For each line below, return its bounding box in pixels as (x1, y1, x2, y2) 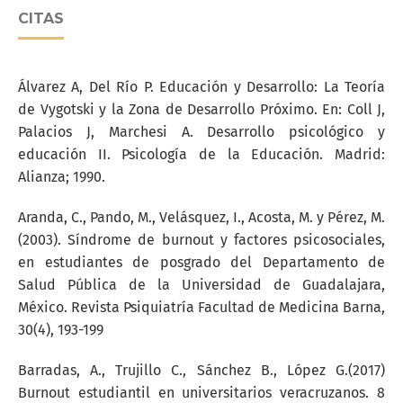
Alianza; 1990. (18, 168, 105, 185)
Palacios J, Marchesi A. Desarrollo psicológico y (18, 123, 385, 140)
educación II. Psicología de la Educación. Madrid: (18, 146, 385, 163)
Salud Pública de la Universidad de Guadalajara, (18, 276, 385, 293)
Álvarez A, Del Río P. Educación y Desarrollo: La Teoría (18, 78, 385, 95)
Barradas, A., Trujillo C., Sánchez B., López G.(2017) (18, 362, 385, 379)
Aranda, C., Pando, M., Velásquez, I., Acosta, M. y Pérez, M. (18, 209, 385, 226)
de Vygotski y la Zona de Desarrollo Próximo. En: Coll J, (18, 101, 385, 118)
